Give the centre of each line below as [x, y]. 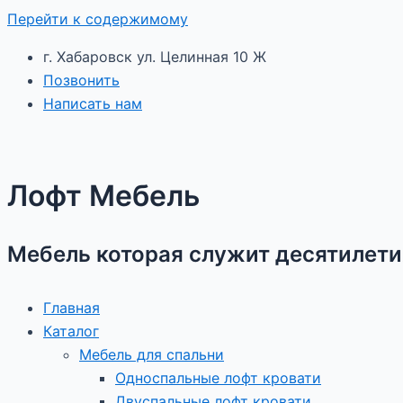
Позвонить [81, 80]
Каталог [71, 331]
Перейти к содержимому [98, 19]
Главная [72, 308]
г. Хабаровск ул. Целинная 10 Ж [155, 57]
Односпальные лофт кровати [218, 378]
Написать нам [93, 103]
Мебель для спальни [152, 355]
